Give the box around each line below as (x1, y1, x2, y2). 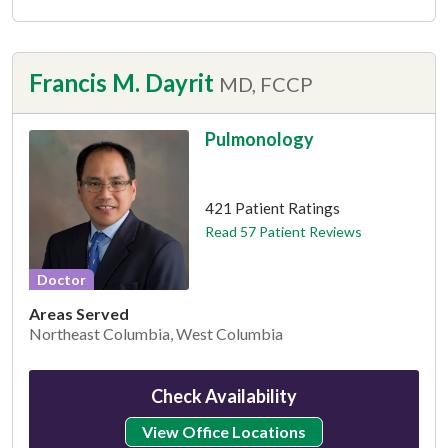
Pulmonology (204, 127, 314, 150)
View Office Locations (142, 421, 306, 441)
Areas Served (29, 303, 129, 323)
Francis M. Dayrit (29, 67, 219, 97)
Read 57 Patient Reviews (204, 222, 362, 240)
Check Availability (151, 384, 297, 407)
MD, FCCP (219, 71, 313, 96)
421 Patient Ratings (204, 198, 340, 217)
